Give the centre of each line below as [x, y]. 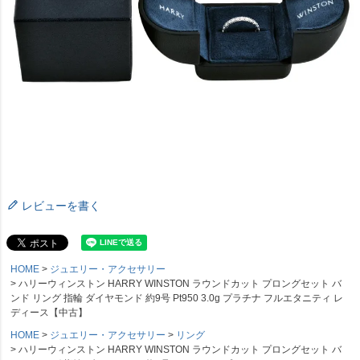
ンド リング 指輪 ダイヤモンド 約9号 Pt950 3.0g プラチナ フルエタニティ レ [177, 299]
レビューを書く [61, 206]
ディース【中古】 [49, 313]
